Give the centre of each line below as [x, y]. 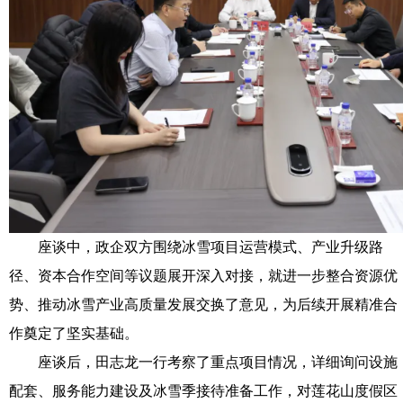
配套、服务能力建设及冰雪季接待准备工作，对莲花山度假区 [203, 391]
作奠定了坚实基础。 [74, 333]
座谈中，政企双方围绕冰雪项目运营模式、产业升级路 [196, 247]
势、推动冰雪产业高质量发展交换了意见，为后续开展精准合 [203, 304]
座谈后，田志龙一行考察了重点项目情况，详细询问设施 [203, 362]
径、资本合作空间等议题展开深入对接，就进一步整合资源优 [203, 276]
